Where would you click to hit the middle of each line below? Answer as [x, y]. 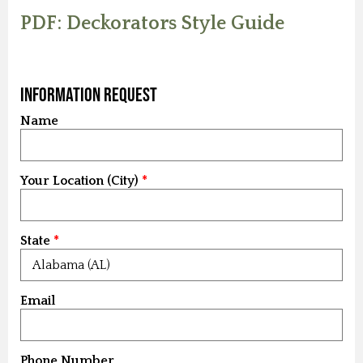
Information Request [89, 95]
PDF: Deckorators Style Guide [152, 24]
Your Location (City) [79, 181]
